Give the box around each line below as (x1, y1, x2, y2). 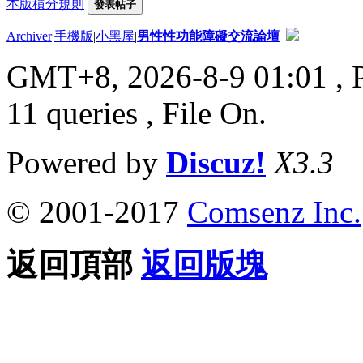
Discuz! (166, 144, 266, 180)
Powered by (6, 144, 166, 180)
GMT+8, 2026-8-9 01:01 (6, 58, 327, 94)
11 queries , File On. (6, 95, 267, 130)
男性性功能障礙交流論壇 (137, 28, 280, 43)
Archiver (6, 28, 52, 43)
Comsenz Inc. (187, 194, 361, 229)
